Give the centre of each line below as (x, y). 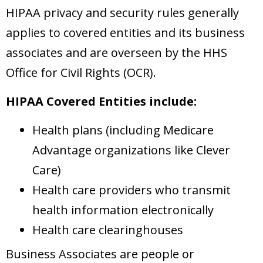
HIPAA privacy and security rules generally (122, 13)
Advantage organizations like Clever (131, 150)
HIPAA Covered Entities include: (101, 102)
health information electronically (123, 210)
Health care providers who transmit (131, 190)
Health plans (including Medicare (123, 130)
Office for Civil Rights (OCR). (81, 73)
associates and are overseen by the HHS (117, 53)
